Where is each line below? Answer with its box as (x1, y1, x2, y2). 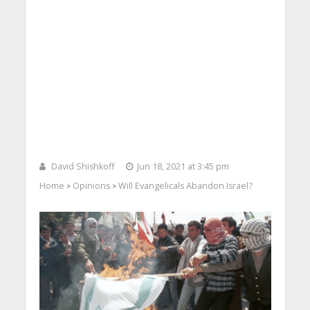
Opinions (72, 180, 110, 192)
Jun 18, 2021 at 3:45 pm (136, 161, 229, 173)
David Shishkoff (51, 161, 114, 173)
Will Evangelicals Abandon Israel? (118, 180, 253, 192)
